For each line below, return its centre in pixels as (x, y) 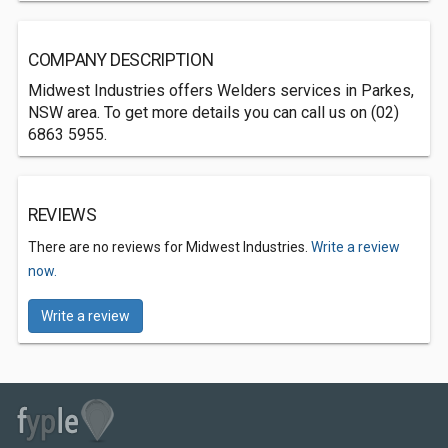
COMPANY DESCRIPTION (121, 60)
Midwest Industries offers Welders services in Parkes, (221, 90)
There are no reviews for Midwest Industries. (169, 247)
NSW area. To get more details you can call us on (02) (213, 112)
